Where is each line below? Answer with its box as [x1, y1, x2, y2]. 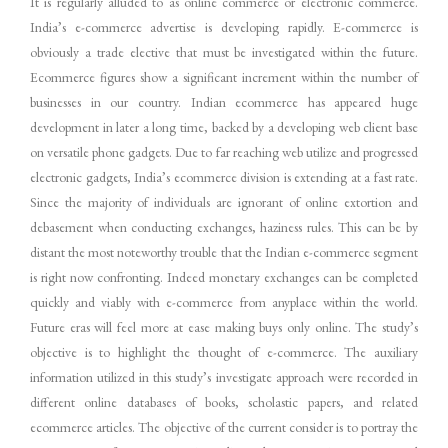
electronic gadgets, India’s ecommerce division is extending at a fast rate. [30, 167, 418, 186]
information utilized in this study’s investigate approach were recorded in [30, 367, 418, 386]
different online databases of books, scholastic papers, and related [30, 392, 418, 411]
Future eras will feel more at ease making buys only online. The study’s [30, 317, 418, 336]
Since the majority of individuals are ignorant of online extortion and [30, 192, 418, 211]
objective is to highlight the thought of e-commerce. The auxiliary [30, 342, 418, 361]
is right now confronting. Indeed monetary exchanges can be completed [30, 267, 418, 286]
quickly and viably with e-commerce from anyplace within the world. [30, 292, 418, 311]
